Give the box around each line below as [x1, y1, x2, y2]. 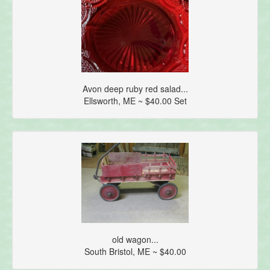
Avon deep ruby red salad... [82, 82, 188, 95]
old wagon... [111, 233, 159, 245]
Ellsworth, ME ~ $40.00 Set [83, 94, 187, 107]
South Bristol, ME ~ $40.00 [84, 245, 186, 257]
